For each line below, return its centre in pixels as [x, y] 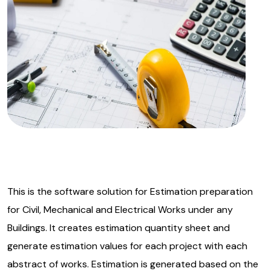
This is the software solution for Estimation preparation [130, 191]
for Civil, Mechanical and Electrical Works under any [120, 210]
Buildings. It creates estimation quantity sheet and [119, 228]
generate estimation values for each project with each [127, 246]
